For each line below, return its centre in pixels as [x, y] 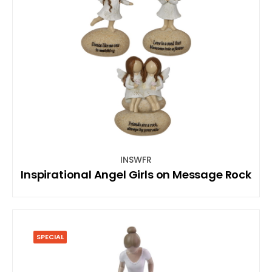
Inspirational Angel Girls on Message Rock [136, 174]
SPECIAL [50, 236]
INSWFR [136, 159]
